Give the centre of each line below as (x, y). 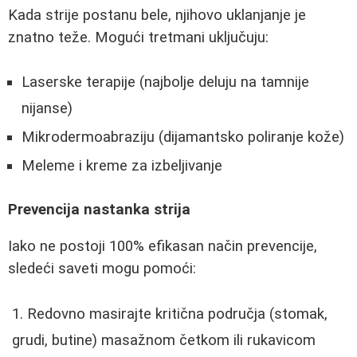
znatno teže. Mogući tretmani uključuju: (138, 37)
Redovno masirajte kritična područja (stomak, (177, 314)
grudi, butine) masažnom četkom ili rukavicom (164, 341)
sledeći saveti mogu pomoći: (102, 269)
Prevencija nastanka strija (99, 209)
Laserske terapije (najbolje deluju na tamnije (165, 82)
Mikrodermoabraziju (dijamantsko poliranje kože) (183, 137)
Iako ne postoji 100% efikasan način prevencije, (163, 247)
